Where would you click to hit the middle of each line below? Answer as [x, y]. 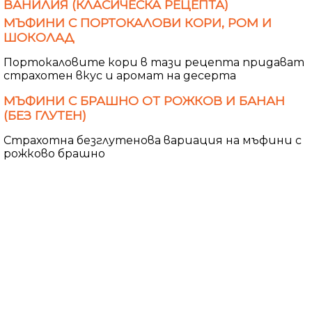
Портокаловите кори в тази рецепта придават [154, 62]
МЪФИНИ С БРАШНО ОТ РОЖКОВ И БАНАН [144, 100]
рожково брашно [54, 153]
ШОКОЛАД [39, 37]
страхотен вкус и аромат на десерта [120, 75]
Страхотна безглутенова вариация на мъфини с [153, 140]
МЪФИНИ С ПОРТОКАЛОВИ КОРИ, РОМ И [138, 22]
